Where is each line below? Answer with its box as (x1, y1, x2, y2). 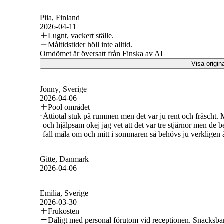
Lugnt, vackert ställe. (48, 31, 114, 40)
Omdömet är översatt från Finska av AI (40, 49, 163, 58)
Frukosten (48, 206, 79, 215)
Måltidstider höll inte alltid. (48, 40, 132, 49)
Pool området (48, 102, 90, 111)
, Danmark (55, 154, 89, 163)
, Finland (52, 13, 80, 22)
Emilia (40, 188, 60, 197)
